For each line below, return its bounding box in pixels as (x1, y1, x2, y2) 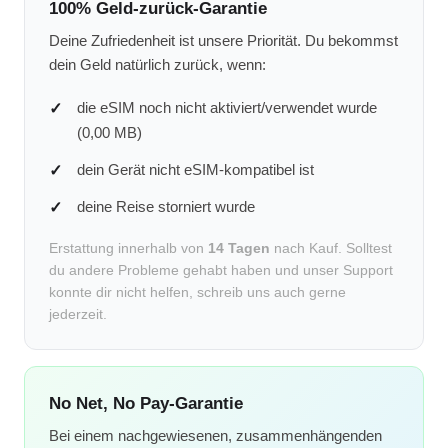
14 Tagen (208, 239, 270, 256)
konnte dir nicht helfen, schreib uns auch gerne (49, 283, 346, 300)
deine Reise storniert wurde (77, 197, 255, 215)
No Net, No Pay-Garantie (49, 393, 243, 413)
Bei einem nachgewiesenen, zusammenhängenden (49, 426, 382, 444)
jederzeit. (49, 305, 107, 322)
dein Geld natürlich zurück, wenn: (49, 55, 266, 73)
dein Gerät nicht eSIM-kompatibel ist (77, 160, 314, 178)
